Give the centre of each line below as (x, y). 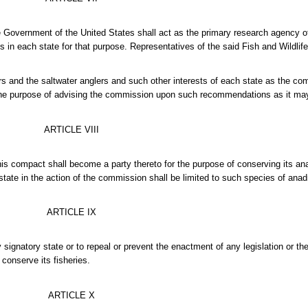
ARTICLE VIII (71, 129)
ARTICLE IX (71, 212)
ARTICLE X (71, 295)
